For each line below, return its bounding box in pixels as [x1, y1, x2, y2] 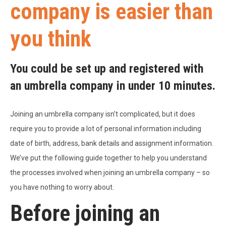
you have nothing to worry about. [10, 183, 114, 192]
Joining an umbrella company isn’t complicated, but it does [10, 110, 195, 119]
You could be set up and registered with [10, 62, 203, 76]
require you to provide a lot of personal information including [10, 125, 201, 133]
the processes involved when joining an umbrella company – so [10, 168, 210, 177]
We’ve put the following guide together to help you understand [10, 154, 207, 162]
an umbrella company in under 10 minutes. [10, 79, 215, 93]
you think [10, 26, 91, 52]
